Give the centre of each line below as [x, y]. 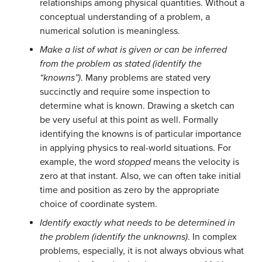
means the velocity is [195, 162]
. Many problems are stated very [146, 78]
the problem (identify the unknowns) [114, 237]
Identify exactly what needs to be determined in [137, 223]
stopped [134, 162]
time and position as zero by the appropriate [130, 190]
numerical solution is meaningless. [110, 31]
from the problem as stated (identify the [121, 64]
